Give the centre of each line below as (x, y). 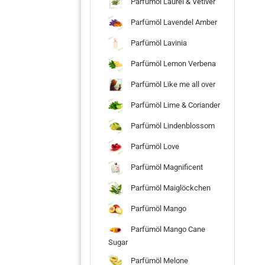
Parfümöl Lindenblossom (172, 125)
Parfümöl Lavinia (158, 43)
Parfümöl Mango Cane (167, 229)
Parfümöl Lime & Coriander (174, 105)
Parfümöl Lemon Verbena (172, 63)
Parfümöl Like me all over (172, 84)
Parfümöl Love (154, 146)
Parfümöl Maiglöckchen (170, 188)
